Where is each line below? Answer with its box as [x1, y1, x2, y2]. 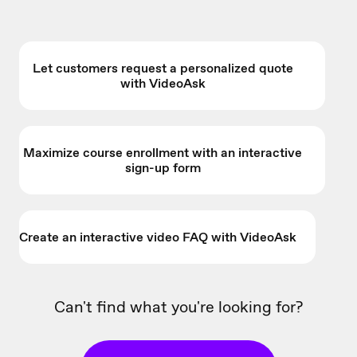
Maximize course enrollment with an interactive [23, 144, 302, 162]
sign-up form [124, 159, 201, 177]
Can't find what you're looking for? [54, 296, 303, 318]
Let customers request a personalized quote [32, 60, 293, 77]
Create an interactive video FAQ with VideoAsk [19, 229, 296, 246]
